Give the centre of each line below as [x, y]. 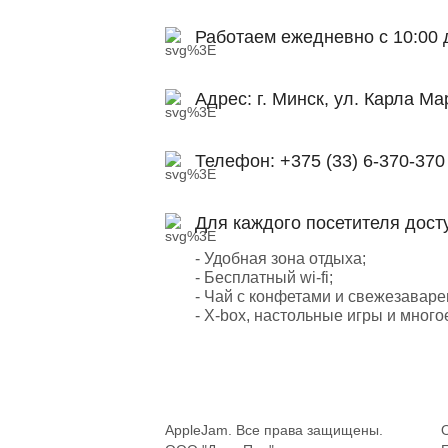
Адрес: [225, 98]
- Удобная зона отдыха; [280, 258]
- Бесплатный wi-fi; [263, 277]
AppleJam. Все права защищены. [273, 429]
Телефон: [237, 160]
